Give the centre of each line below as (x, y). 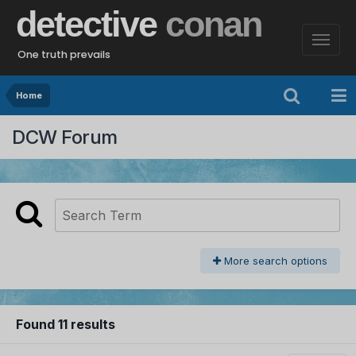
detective (91, 24)
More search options (274, 261)
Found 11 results (66, 325)
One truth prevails (64, 54)
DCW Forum (65, 137)
